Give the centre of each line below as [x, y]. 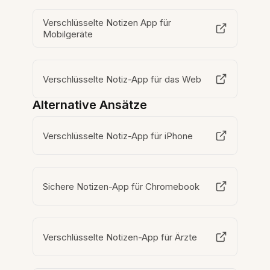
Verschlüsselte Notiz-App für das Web [123, 79]
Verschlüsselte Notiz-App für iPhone [118, 136]
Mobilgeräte [68, 34]
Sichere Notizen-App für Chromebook [122, 186]
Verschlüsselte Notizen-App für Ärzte [121, 237]
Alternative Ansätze [90, 105]
